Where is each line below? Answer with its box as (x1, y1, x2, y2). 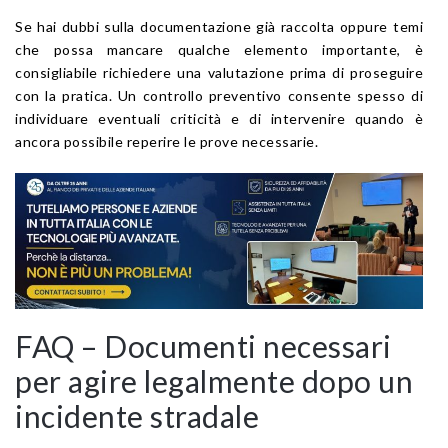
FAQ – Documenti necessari (15, 327, 392, 364)
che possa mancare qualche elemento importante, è (15, 40, 423, 58)
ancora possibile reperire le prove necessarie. (15, 132, 318, 150)
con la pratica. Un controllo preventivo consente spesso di (15, 86, 423, 104)
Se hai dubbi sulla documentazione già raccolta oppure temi (15, 17, 423, 35)
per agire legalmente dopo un (15, 362, 413, 399)
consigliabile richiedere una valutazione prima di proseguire (15, 63, 423, 81)
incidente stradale (15, 397, 259, 434)
